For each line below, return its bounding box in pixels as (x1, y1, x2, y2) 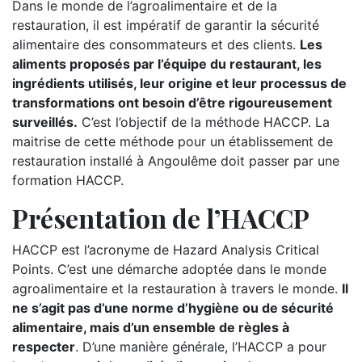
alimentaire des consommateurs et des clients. (12, 36, 300, 53)
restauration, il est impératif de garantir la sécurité (12, 17, 319, 33)
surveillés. (12, 114, 78, 130)
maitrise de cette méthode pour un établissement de (12, 133, 333, 149)
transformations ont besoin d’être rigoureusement (12, 95, 332, 111)
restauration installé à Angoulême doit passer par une (12, 153, 339, 169)
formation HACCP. (12, 172, 124, 188)
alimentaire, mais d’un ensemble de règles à (12, 319, 289, 335)
